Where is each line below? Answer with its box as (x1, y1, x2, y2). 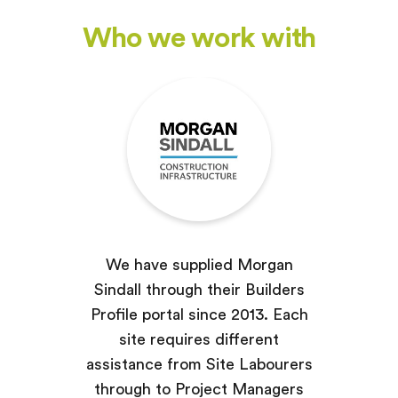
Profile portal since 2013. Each (90, 304, 308, 324)
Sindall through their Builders (93, 279, 305, 299)
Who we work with (83, 18, 315, 55)
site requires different (119, 329, 279, 349)
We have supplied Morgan (105, 254, 293, 275)
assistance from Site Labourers (85, 354, 313, 374)
